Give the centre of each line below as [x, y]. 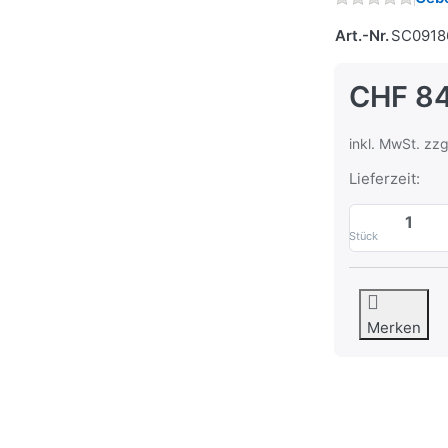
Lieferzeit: [384, 179]
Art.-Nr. [362, 36]
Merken [394, 328]
